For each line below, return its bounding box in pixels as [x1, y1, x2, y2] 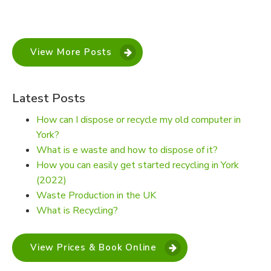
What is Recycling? [36, 204, 118, 217]
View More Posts [30, 46, 112, 58]
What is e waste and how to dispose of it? [36, 143, 218, 157]
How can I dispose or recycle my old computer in [36, 113, 241, 126]
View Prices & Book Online [30, 241, 157, 253]
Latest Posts [12, 90, 85, 106]
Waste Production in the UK [36, 189, 156, 202]
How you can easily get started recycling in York [36, 158, 239, 172]
